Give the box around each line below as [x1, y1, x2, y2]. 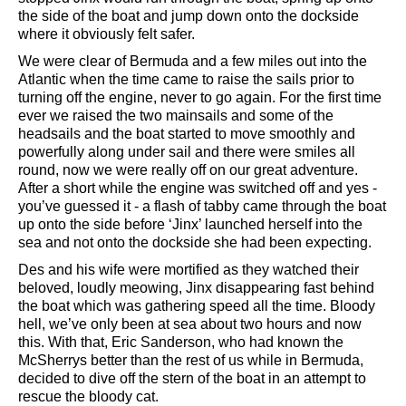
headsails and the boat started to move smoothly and [18, 125, 355, 141]
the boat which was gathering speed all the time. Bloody [18, 297, 375, 314]
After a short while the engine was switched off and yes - [18, 179, 377, 196]
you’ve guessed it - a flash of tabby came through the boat [18, 198, 386, 214]
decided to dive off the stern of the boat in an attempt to [18, 370, 366, 386]
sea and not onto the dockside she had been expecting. [18, 234, 372, 250]
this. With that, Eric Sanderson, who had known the [18, 333, 343, 350]
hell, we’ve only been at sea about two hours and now [18, 315, 362, 332]
